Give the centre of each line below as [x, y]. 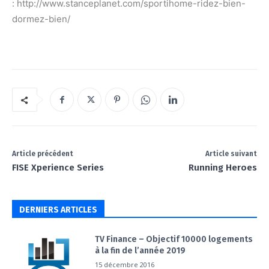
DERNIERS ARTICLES [58, 210]
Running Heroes [222, 168]
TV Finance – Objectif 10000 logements [174, 240]
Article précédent [43, 154]
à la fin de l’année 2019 [141, 251]
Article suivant [231, 154]
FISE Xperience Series [58, 168]
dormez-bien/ [41, 19]
